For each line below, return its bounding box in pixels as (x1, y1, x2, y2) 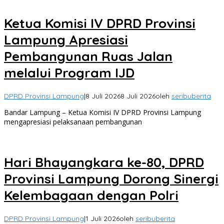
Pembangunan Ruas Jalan (4, 47, 172, 64)
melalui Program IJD (4, 64, 134, 81)
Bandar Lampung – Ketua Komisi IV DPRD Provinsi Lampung (4, 107, 201, 117)
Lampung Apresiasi (4, 31, 128, 48)
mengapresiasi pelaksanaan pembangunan (4, 117, 142, 127)
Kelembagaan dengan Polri (4, 186, 178, 203)
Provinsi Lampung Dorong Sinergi (4, 170, 218, 187)
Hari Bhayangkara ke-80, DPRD (4, 153, 204, 170)
